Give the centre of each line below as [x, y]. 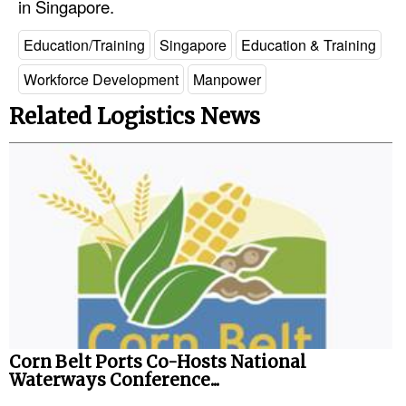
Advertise [76, 130]
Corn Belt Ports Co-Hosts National [158, 362]
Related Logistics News [135, 117]
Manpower [227, 79]
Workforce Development [101, 79]
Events [68, 98]
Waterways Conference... [114, 380]
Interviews [78, 65]
